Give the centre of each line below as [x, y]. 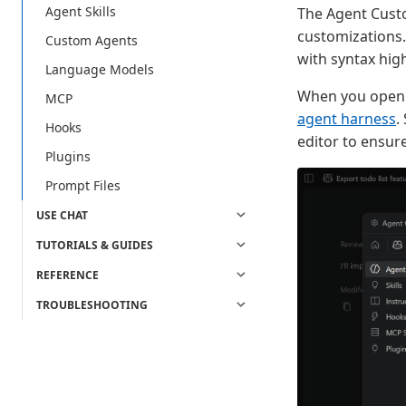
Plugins [68, 157]
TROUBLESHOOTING [92, 305]
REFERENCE [68, 275]
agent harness [347, 119]
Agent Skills [81, 12]
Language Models [100, 70]
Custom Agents [92, 41]
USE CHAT [62, 216]
